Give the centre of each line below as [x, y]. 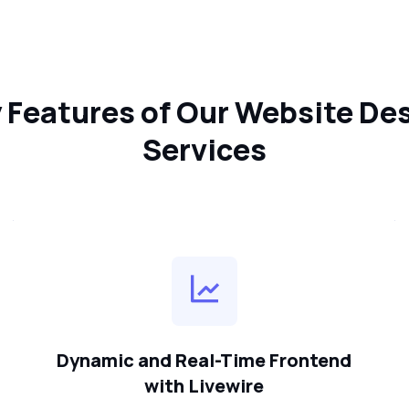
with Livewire [204, 386]
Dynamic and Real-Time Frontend [204, 361]
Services [204, 150]
